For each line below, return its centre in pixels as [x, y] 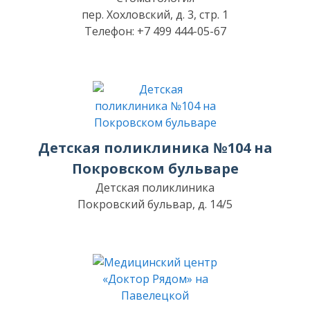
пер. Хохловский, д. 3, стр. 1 [155, 15]
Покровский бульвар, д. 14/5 [155, 204]
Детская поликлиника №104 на [155, 148]
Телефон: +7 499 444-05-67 [155, 31]
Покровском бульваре [155, 168]
